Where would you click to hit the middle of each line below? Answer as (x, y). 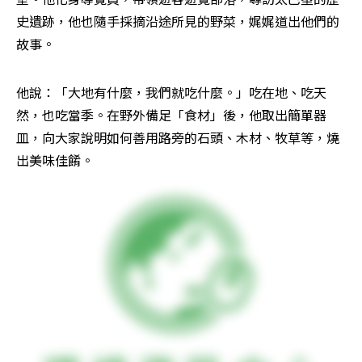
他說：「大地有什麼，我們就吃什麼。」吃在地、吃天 (171, 93)
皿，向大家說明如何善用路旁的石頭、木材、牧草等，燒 (178, 138)
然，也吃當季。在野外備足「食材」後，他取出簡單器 (171, 115)
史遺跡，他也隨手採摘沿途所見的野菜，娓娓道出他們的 (178, 21)
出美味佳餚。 (55, 160)
